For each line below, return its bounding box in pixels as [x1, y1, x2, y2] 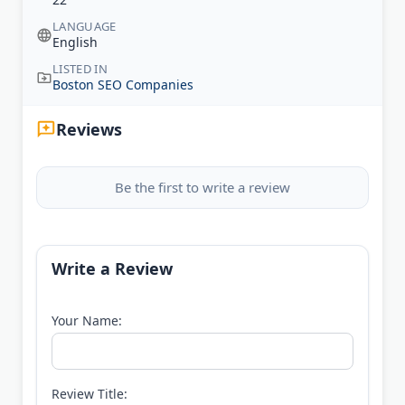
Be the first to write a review [115, 178, 290, 197]
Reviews [56, 118, 122, 141]
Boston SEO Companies [52, 76, 193, 94]
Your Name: [52, 312, 122, 330]
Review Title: [52, 385, 127, 403]
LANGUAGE [52, 18, 117, 35]
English [52, 33, 98, 52]
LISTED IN [52, 61, 108, 78]
